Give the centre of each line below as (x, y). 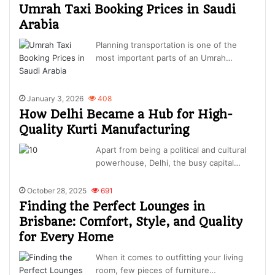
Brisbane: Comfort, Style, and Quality (131, 222)
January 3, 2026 (56, 99)
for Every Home (67, 238)
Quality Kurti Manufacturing (104, 130)
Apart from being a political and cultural (171, 150)
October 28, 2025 (57, 191)
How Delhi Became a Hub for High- (126, 115)
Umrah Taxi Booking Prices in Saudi (128, 10)
